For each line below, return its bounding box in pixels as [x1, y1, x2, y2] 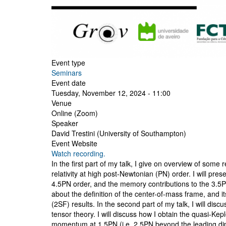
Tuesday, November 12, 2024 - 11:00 [51, 87, 171, 98]
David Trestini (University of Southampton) [51, 128, 186, 138]
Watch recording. [51, 148, 105, 158]
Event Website [51, 138, 97, 148]
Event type [51, 57, 85, 68]
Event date [51, 77, 86, 88]
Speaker [51, 118, 78, 128]
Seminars [51, 67, 82, 78]
